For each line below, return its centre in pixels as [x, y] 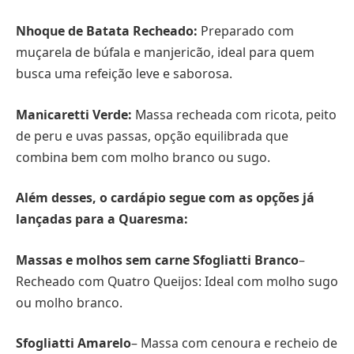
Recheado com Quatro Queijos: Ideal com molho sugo [177, 281]
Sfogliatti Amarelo [73, 343]
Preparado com [246, 30]
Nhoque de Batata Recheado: [107, 30]
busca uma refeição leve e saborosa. [124, 73]
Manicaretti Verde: [74, 114]
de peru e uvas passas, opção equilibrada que [152, 136]
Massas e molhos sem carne [104, 260]
